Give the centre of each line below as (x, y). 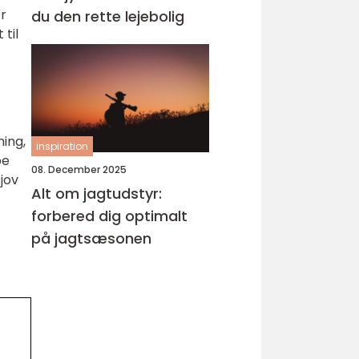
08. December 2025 (79, 169)
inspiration (62, 146)
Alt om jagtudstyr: (97, 194)
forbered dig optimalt (109, 216)
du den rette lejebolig (108, 16)
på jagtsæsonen (91, 238)
